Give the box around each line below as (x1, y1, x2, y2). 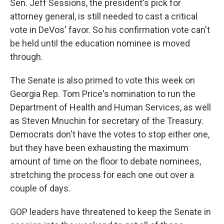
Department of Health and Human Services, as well (10, 101, 211, 112)
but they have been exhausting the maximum (10, 142, 188, 153)
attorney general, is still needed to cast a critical (10, 10, 197, 21)
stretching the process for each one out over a (10, 169, 194, 180)
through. (10, 51, 43, 62)
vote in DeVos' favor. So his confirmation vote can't (10, 24, 210, 35)
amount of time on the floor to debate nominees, (10, 155, 201, 166)
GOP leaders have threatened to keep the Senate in (10, 206, 211, 217)
